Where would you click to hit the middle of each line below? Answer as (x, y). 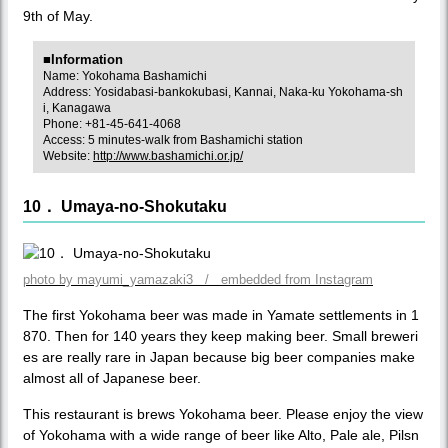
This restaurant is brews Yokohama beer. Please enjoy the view (223, 413)
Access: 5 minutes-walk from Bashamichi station (173, 139)
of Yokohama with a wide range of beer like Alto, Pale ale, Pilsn (221, 434)
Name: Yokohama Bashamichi (125, 75)
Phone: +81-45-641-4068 (112, 123)
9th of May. (58, 15)
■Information (83, 59)
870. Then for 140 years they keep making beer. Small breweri (220, 335)
